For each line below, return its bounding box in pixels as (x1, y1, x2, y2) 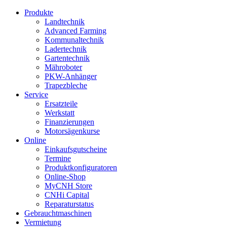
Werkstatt (45, 108, 74, 117)
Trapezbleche (45, 81, 87, 90)
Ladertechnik (45, 45, 87, 53)
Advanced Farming (45, 26, 106, 35)
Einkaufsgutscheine (45, 145, 107, 154)
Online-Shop (45, 172, 86, 181)
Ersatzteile (45, 99, 78, 108)
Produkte (24, 8, 53, 17)
